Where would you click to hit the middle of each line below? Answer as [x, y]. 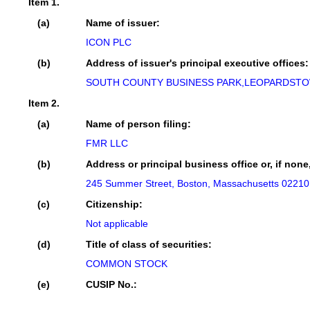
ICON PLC [109, 42]
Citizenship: [114, 204]
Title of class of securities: [149, 244]
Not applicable [117, 224]
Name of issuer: [123, 23]
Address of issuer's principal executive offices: [197, 63]
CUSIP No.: [111, 284]
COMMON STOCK [127, 264]
